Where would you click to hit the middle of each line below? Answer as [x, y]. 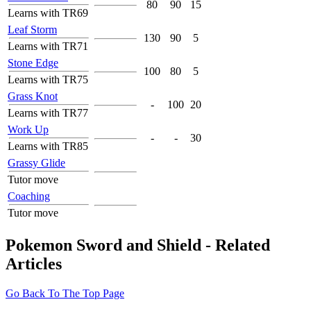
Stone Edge [33, 63]
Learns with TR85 [48, 146]
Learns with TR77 [48, 113]
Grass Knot [33, 96]
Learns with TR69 [48, 13]
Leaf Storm [32, 30]
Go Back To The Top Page [65, 293]
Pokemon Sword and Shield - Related [138, 245]
